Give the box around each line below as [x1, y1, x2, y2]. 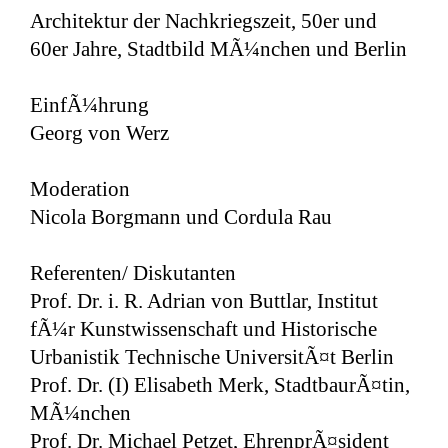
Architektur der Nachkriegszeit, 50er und [30, 8, 377, 33]
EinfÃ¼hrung [30, 92, 149, 117]
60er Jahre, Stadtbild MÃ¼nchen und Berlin [30, 36, 407, 61]
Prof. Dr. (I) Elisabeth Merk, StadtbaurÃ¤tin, [30, 372, 410, 397]
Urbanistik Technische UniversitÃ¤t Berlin [30, 344, 394, 369]
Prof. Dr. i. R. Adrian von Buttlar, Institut [30, 288, 378, 313]
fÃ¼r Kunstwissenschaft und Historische [30, 316, 377, 341]
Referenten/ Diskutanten [30, 260, 236, 285]
